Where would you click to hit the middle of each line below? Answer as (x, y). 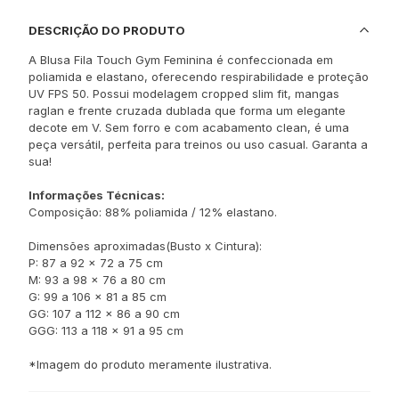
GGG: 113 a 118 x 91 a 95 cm (106, 330)
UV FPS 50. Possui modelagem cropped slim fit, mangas (184, 94)
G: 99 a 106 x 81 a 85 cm (98, 297)
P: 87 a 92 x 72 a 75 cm (96, 263)
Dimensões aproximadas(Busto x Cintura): (145, 246)
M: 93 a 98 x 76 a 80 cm (97, 280)
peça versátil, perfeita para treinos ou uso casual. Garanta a (198, 144)
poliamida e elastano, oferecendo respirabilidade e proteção (199, 77)
